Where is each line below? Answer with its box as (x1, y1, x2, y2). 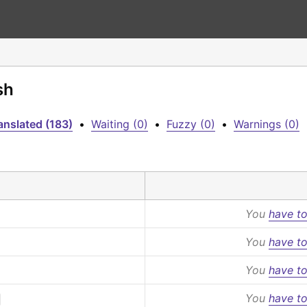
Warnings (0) (234, 117, 299, 131)
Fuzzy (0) (167, 117, 215, 131)
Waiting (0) (91, 117, 148, 131)
